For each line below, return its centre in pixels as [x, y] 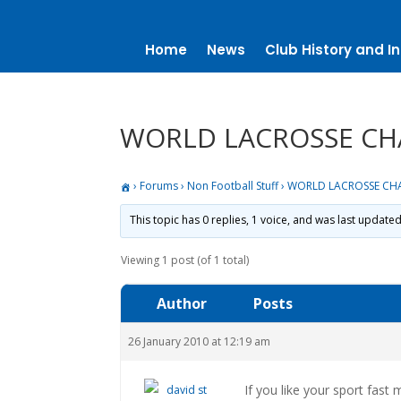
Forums [159, 186]
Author [182, 303]
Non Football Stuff [233, 186]
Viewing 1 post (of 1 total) [185, 260]
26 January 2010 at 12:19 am [200, 341]
